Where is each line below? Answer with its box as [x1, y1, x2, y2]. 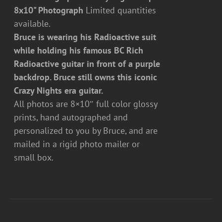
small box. [14, 152, 56, 163]
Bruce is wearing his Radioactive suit [14, 31, 157, 43]
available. [14, 18, 51, 29]
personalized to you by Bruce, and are [14, 125, 158, 136]
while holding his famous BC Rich [14, 45, 144, 56]
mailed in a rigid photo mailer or [14, 138, 140, 150]
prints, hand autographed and [14, 111, 128, 123]
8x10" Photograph [14, 4, 84, 16]
